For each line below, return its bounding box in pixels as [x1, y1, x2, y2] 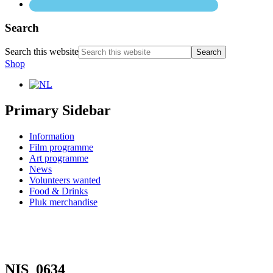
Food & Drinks [29, 186, 88, 197]
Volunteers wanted [29, 175, 101, 186]
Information [29, 131, 74, 142]
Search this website [5, 46, 79, 57]
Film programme [29, 142, 93, 153]
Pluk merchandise [29, 197, 97, 208]
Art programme [29, 153, 88, 164]
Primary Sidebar [5, 102, 111, 119]
